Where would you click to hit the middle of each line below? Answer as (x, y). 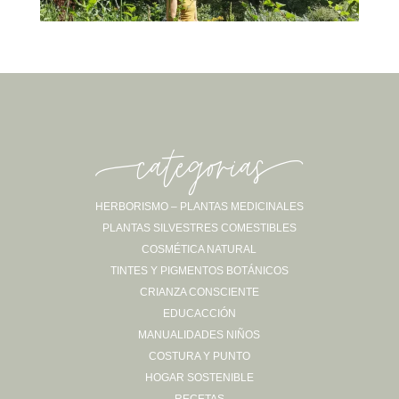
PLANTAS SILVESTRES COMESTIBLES (199, 228)
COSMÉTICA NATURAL (199, 249)
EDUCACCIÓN (199, 313)
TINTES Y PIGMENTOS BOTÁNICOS (199, 270)
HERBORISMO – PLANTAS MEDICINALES (199, 206)
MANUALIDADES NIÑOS (199, 334)
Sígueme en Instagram (212, 236)
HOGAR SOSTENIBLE (199, 377)
